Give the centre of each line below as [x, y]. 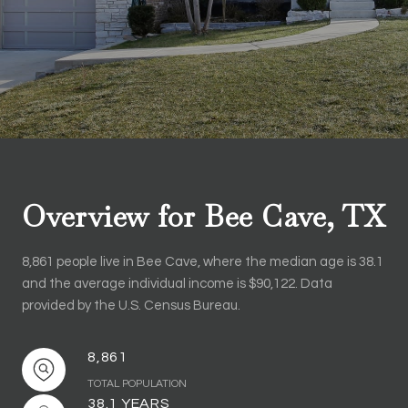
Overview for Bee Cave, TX [204, 216]
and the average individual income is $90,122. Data [177, 284]
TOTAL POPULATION [137, 384]
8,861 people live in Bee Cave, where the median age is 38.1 [203, 262]
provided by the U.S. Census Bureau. [131, 306]
